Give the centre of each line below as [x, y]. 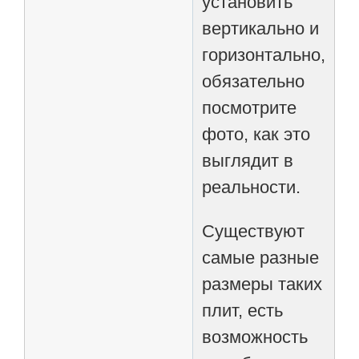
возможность [255, 337]
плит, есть [243, 310]
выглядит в [248, 160]
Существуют [254, 231]
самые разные [261, 257]
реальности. [252, 187]
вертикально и [261, 28]
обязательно [254, 81]
